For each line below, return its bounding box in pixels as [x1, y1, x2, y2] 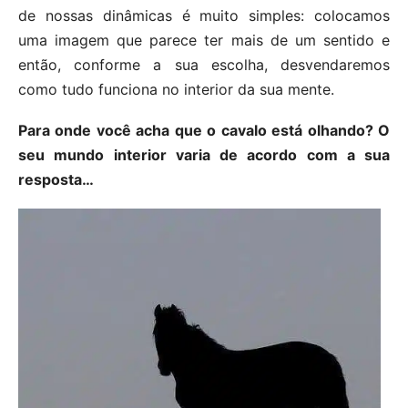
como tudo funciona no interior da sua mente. [18, 80, 334, 99]
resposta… [18, 170, 94, 189]
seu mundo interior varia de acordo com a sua [18, 146, 390, 165]
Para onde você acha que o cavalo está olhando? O [18, 121, 390, 140]
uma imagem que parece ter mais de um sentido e [18, 31, 390, 50]
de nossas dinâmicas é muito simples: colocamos [18, 6, 390, 25]
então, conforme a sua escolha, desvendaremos [18, 56, 390, 75]
